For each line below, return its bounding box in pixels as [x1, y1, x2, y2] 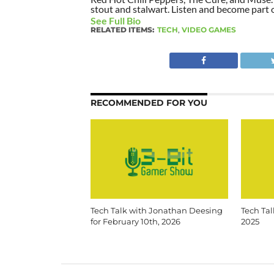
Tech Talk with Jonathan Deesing [90, 206, 223, 215]
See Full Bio [90, 14, 141, 26]
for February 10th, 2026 [90, 217, 180, 226]
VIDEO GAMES [181, 24, 236, 34]
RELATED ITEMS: [90, 24, 154, 34]
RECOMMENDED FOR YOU [90, 97, 207, 108]
